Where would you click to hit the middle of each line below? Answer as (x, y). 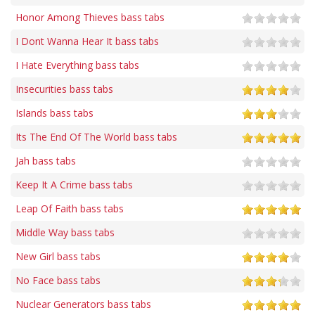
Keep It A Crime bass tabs (74, 185)
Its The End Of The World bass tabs (96, 137)
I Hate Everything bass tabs (77, 65)
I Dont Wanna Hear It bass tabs (87, 41)
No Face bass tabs (58, 281)
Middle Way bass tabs (65, 233)
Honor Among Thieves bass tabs (90, 18)
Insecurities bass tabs (64, 89)
